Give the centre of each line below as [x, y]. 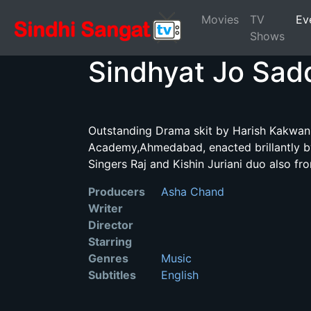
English [178, 275]
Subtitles [112, 275]
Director [111, 225]
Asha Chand [191, 192]
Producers [117, 192]
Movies [220, 19]
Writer [106, 208]
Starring [110, 242]
